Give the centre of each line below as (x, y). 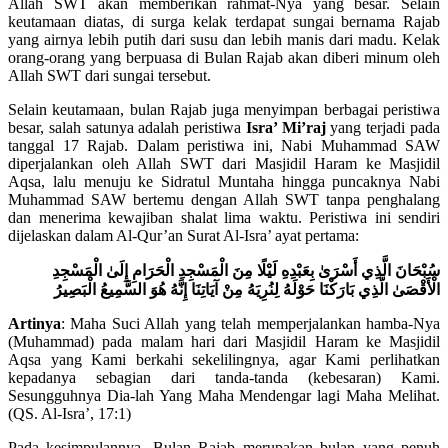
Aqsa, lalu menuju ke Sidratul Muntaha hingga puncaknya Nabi (224, 182)
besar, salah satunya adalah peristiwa (127, 128)
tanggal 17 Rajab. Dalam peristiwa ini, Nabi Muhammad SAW (224, 146)
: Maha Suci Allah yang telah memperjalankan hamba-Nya (250, 324)
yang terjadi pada (383, 128)
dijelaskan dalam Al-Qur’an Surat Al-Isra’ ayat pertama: (183, 236)
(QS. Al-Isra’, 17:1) (69, 414)
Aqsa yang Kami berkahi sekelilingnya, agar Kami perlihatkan (224, 360)
